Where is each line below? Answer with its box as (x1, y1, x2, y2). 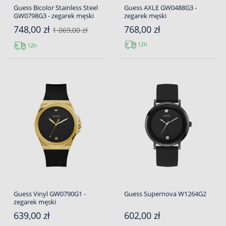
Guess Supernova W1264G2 (124, 189, 206, 198)
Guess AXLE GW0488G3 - (124, 3, 197, 12)
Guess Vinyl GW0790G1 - (14, 189, 86, 198)
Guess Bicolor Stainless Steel (14, 3, 98, 12)
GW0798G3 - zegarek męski (14, 11, 94, 20)
